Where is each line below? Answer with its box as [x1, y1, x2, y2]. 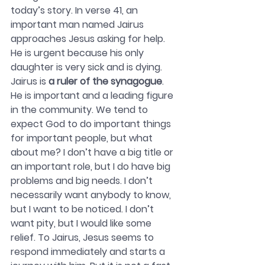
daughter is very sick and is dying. [11, 60, 164, 75]
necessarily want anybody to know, [11, 188, 173, 202]
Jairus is [11, 75, 49, 89]
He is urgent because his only [11, 46, 146, 60]
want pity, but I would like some [11, 216, 154, 231]
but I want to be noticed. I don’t [11, 202, 156, 216]
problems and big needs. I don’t [11, 174, 155, 188]
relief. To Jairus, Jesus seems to [11, 231, 156, 245]
